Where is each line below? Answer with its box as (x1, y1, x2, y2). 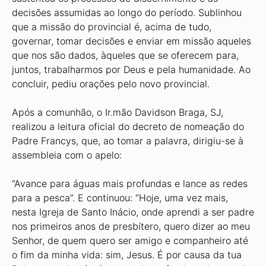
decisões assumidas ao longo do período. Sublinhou (12, 7, 242, 18)
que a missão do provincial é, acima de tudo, (12, 21, 211, 33)
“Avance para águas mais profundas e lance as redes (12, 178, 248, 189)
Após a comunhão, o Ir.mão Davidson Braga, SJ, (12, 106, 223, 118)
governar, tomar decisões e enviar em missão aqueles (12, 35, 251, 47)
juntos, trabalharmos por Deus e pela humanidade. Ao (12, 64, 251, 75)
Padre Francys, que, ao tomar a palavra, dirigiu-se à (12, 135, 243, 147)
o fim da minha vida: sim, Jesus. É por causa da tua (12, 249, 242, 261)
